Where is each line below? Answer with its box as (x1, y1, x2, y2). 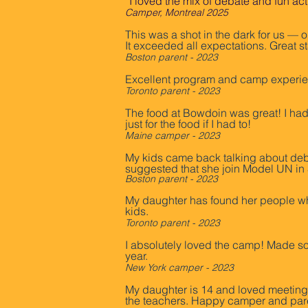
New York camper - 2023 (125, 261, 234, 274)
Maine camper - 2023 (125, 129, 220, 142)
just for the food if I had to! (125, 117, 251, 131)
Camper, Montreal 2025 (125, 6, 228, 19)
